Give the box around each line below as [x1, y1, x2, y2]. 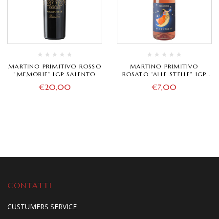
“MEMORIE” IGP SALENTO [14, 70, 96, 78]
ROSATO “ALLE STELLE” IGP [122, 70, 207, 78]
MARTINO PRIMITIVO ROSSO [8, 63, 101, 70]
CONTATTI [7, 180, 52, 191]
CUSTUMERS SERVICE [7, 202, 77, 212]
